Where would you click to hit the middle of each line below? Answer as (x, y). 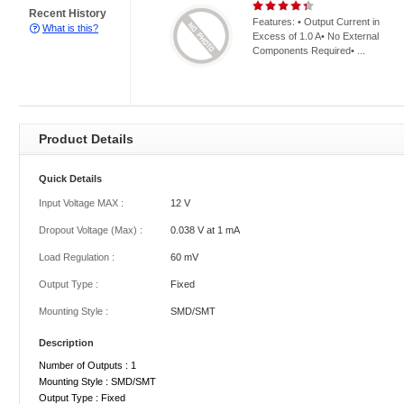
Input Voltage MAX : (81, 203)
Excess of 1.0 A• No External (316, 36)
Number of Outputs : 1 (87, 365)
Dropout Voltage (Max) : (91, 230)
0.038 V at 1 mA (205, 230)
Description (66, 343)
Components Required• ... (309, 50)
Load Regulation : (77, 257)
